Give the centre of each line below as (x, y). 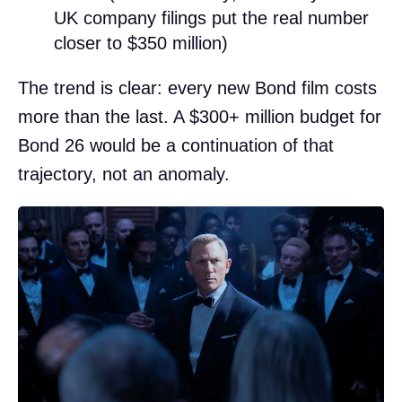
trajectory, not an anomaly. (124, 174)
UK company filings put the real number (211, 17)
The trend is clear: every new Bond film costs (197, 87)
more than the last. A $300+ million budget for (200, 116)
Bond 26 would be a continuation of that (176, 145)
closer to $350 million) (141, 43)
